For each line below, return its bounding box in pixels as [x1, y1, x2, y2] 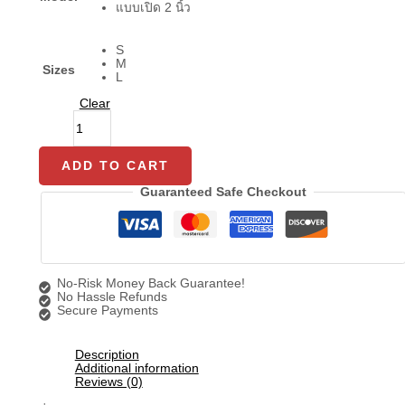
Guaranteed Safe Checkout [140, 185, 306, 200]
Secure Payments [57, 303, 159, 317]
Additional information [74, 362, 199, 376]
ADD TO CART [61, 159, 169, 174]
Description [74, 348, 139, 363]
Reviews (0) [74, 375, 143, 390]
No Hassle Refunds [57, 289, 168, 304]
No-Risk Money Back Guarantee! [57, 276, 246, 290]
